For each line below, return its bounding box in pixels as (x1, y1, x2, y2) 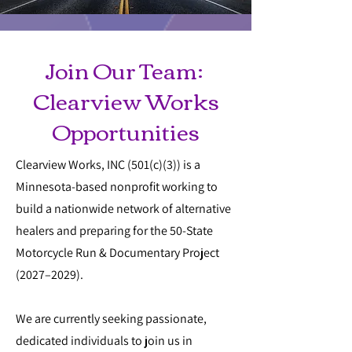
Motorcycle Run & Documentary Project (16, 244, 219, 262)
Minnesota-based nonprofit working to (16, 178, 218, 196)
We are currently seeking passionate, (16, 310, 207, 328)
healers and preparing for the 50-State (16, 222, 213, 240)
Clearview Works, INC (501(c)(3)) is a (16, 156, 200, 174)
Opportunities (52, 110, 200, 152)
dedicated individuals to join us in (16, 332, 192, 350)
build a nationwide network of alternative (16, 200, 231, 218)
